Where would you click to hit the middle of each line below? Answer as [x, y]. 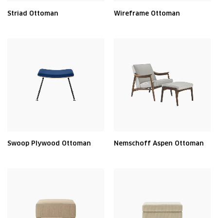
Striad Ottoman [33, 13]
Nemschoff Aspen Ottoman [159, 143]
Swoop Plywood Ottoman [49, 143]
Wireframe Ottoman [147, 13]
